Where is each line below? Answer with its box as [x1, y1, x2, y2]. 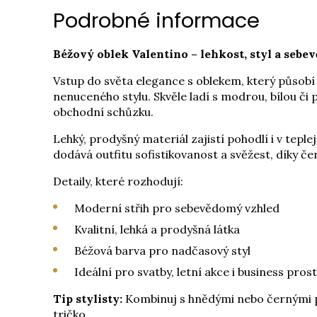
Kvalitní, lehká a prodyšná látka [74, 222, 240, 236]
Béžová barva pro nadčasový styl [74, 243, 250, 258]
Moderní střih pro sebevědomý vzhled [74, 201, 279, 215]
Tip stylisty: [53, 292, 122, 306]
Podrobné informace [53, 6, 260, 35]
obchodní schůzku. [53, 105, 154, 119]
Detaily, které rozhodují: [53, 174, 183, 188]
